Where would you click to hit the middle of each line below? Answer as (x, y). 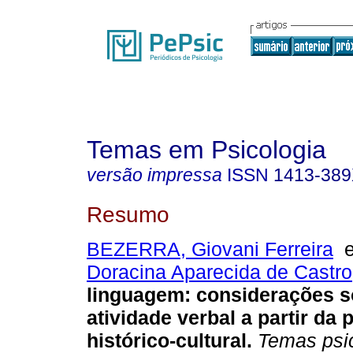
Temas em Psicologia (206, 150)
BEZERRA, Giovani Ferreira (210, 249)
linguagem (136, 295)
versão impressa (154, 175)
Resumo (128, 214)
